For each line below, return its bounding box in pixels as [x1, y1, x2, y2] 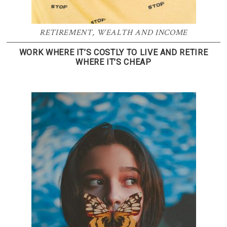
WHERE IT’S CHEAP [75, 57, 152, 67]
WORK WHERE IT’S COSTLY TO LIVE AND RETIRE [19, 48, 208, 57]
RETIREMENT [40, 27, 92, 38]
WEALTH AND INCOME [96, 27, 187, 38]
